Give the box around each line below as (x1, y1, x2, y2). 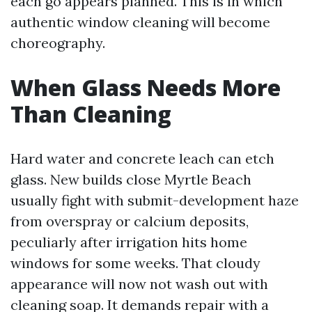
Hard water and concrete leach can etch (10, 150, 274, 167)
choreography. (10, 34, 105, 52)
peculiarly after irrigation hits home (10, 233, 247, 251)
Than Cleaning (10, 99, 171, 129)
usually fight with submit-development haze (10, 192, 299, 209)
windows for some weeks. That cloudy (10, 254, 260, 272)
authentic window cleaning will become (10, 13, 270, 31)
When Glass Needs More (10, 72, 281, 102)
